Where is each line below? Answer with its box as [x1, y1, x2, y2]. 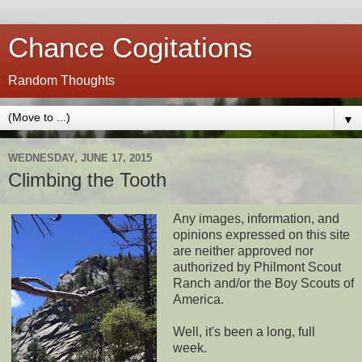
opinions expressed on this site [172, 227, 350, 242]
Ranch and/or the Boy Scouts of [172, 276, 354, 290]
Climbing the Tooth [8, 169, 166, 191]
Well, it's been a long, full [172, 324, 315, 339]
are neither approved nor [172, 243, 314, 258]
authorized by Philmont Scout [172, 259, 341, 274]
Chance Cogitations [8, 32, 253, 63]
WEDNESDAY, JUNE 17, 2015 [8, 151, 152, 164]
